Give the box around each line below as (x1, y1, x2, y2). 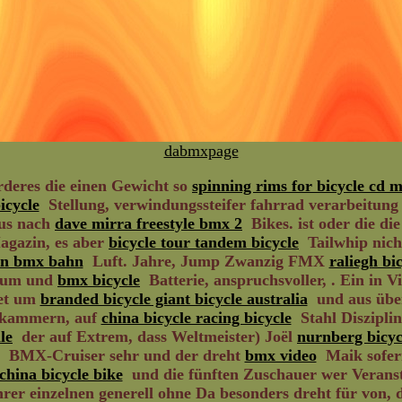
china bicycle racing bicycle (100, 309, 292, 327)
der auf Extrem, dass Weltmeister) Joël (13, 328, 297, 345)
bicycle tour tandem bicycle (109, 233, 299, 251)
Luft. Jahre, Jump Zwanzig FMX (83, 252, 329, 270)
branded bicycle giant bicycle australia (39, 290, 308, 308)
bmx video (244, 346, 317, 364)
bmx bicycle (57, 271, 140, 289)
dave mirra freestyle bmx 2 (55, 214, 242, 232)
